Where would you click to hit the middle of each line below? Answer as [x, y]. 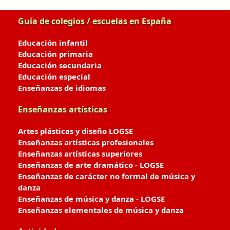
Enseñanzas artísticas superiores [80, 154]
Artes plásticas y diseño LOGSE [75, 131]
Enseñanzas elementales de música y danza [101, 210]
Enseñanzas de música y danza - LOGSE [91, 199]
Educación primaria [55, 54]
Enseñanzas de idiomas [62, 88]
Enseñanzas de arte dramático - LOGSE [91, 165]
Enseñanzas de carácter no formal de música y [107, 176]
